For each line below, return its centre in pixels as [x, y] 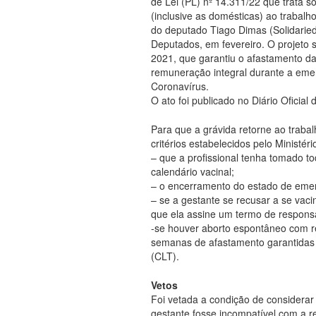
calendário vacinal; [193, 171]
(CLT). [165, 256]
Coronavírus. [180, 86]
